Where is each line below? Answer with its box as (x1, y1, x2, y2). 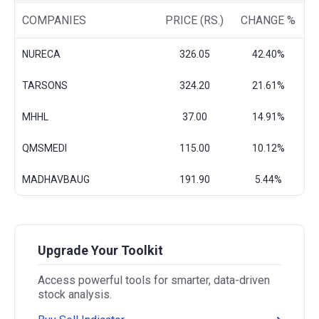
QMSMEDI (22, 142, 67, 155)
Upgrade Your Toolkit (38, 243, 163, 258)
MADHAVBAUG (22, 174, 90, 186)
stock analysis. (38, 288, 112, 302)
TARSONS (22, 80, 68, 92)
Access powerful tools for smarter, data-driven (38, 273, 270, 288)
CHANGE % (241, 14, 296, 28)
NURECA (22, 48, 61, 61)
